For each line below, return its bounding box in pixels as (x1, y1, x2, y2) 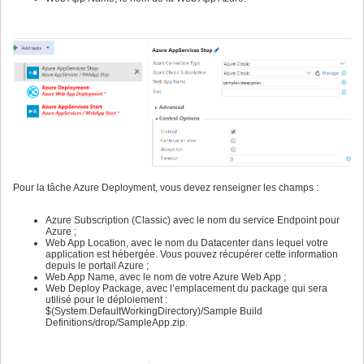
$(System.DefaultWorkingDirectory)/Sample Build (45, 305, 262, 317)
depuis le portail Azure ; (45, 259, 149, 271)
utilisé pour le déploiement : (45, 293, 167, 305)
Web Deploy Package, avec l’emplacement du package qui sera (45, 282, 327, 294)
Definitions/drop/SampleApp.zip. (45, 316, 188, 328)
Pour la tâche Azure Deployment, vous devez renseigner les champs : (13, 181, 318, 193)
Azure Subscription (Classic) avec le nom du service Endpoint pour (45, 214, 340, 226)
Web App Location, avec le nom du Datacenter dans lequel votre (45, 236, 328, 249)
